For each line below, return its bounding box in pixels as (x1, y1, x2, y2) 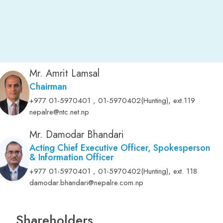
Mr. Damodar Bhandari (29, 127, 124, 142)
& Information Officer (29, 151, 114, 164)
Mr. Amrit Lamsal (29, 66, 100, 81)
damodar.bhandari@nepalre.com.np (29, 177, 144, 189)
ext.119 (173, 95, 196, 107)
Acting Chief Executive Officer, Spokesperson (29, 141, 211, 155)
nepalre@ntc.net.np (29, 107, 90, 118)
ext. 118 (173, 166, 198, 177)
